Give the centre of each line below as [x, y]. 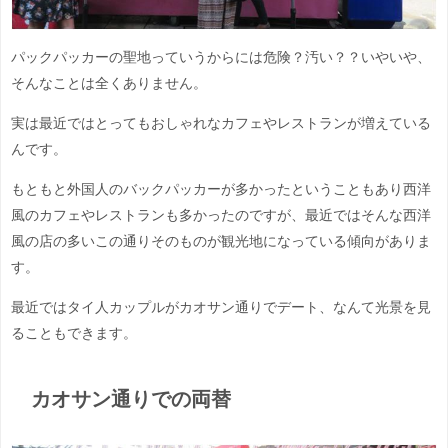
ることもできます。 [74, 333]
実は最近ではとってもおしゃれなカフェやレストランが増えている [221, 123]
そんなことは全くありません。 [109, 83]
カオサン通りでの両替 [130, 399]
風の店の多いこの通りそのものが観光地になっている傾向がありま [221, 241]
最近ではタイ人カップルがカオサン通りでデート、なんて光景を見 [221, 307]
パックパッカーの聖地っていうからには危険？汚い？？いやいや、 [221, 57]
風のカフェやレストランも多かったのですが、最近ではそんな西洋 [221, 215]
